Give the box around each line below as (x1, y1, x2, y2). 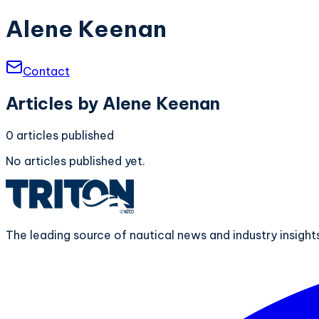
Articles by (6, 92, 103, 114)
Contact (23, 63, 70, 78)
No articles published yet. (6, 153, 145, 168)
